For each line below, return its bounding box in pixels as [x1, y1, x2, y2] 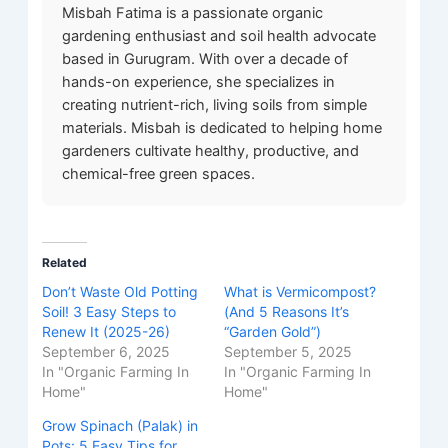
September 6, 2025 [42, 343, 171, 361]
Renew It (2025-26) [42, 323, 171, 341]
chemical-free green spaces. [62, 164, 256, 183]
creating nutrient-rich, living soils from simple [62, 95, 368, 114]
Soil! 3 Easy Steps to [42, 303, 177, 321]
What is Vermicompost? [224, 283, 376, 301]
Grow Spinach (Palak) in [42, 417, 199, 435]
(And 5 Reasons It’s [224, 303, 349, 321]
